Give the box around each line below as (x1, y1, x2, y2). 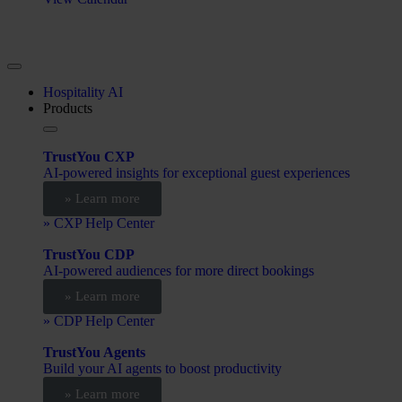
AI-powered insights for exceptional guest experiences (43, 165, 350, 181)
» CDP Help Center (43, 313, 154, 329)
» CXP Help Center (43, 215, 154, 232)
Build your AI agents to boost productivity (43, 361, 282, 377)
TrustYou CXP (43, 149, 135, 165)
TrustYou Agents (43, 345, 145, 361)
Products (43, 100, 92, 117)
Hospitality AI (43, 84, 123, 100)
